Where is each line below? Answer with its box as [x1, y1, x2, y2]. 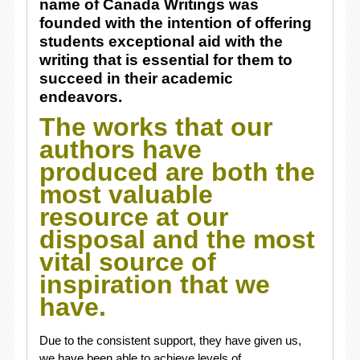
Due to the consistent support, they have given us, [39, 333, 301, 347]
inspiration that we [39, 270, 270, 299]
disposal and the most [39, 225, 315, 254]
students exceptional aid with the [39, 33, 283, 50]
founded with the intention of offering [39, 14, 312, 31]
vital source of [39, 247, 216, 276]
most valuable [39, 180, 213, 209]
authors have [39, 135, 202, 164]
